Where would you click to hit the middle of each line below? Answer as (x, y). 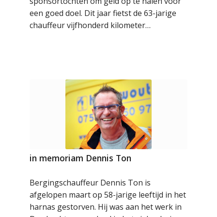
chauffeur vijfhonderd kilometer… (90, 25)
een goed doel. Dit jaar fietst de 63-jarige (103, 13)
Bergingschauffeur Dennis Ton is (90, 182)
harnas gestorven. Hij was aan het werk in (106, 207)
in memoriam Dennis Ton (81, 158)
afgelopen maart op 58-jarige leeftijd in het (108, 194)
